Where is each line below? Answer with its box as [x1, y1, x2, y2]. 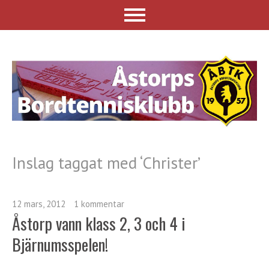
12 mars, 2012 [12, 198, 65, 210]
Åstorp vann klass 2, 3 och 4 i [12, 211, 186, 235]
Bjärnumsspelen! [12, 232, 108, 256]
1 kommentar [74, 198, 124, 210]
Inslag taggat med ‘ [12, 151, 142, 174]
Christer [142, 151, 198, 174]
